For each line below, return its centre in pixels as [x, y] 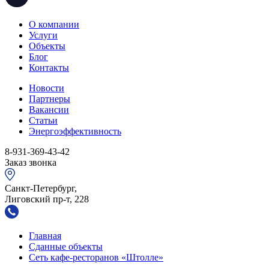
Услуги [43, 35]
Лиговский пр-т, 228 [47, 199]
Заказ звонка [31, 162]
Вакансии [49, 109]
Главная [45, 235]
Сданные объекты [66, 246]
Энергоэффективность [75, 131]
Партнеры [50, 98]
